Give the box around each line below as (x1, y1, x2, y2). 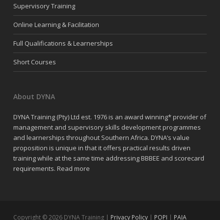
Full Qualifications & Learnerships (13, 39, 113, 48)
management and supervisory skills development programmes (13, 123, 201, 132)
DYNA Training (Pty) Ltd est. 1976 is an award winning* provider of (13, 112, 206, 122)
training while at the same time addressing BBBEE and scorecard (13, 154, 204, 163)
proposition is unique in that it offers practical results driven (13, 143, 191, 153)
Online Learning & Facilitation (13, 20, 99, 29)
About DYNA (13, 92, 55, 102)
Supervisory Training (13, 1, 75, 11)
